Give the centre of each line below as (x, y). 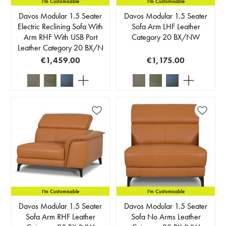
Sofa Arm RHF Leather (60, 217)
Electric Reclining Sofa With (60, 27)
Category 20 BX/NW (166, 37)
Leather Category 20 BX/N (60, 48)
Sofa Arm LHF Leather (166, 27)
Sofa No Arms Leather (166, 217)
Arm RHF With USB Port (60, 37)
